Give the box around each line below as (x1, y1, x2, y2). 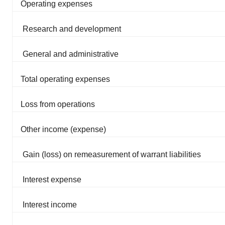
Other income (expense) (21, 125, 106, 134)
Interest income (23, 200, 77, 209)
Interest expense (23, 175, 81, 184)
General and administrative (23, 49, 119, 58)
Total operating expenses (21, 74, 110, 83)
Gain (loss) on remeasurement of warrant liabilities (23, 150, 201, 159)
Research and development (23, 24, 121, 33)
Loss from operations (21, 99, 95, 108)
